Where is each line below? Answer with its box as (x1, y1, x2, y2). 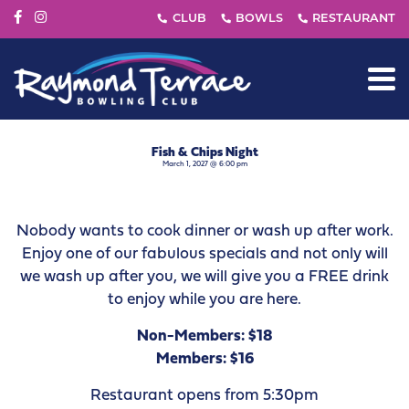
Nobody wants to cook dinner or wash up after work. (16, 223, 393, 239)
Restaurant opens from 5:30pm (90, 387, 319, 404)
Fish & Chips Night (151, 146, 258, 159)
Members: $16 (155, 351, 254, 367)
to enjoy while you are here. (108, 291, 301, 308)
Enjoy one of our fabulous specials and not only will (21, 246, 388, 262)
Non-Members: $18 (136, 328, 273, 344)
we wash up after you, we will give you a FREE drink (20, 268, 389, 285)
